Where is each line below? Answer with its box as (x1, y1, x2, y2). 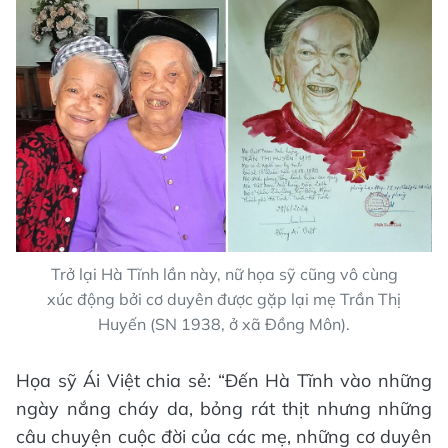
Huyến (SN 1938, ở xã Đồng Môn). (98, 314, 350, 335)
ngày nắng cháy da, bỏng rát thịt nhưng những (16, 397, 432, 421)
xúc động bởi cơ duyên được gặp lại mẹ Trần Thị (47, 289, 401, 310)
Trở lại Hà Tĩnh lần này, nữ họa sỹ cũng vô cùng (50, 264, 398, 285)
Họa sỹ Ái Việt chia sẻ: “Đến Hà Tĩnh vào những (16, 369, 432, 393)
